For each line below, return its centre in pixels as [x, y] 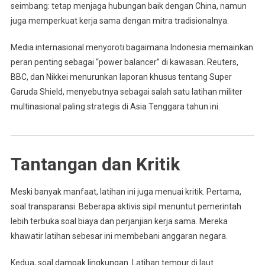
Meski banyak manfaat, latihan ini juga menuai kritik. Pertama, [126, 191]
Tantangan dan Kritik [95, 164]
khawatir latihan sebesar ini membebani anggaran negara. [119, 236]
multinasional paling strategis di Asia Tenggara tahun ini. [115, 106]
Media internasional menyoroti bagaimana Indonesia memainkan [132, 47]
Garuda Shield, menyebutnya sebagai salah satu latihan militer [126, 91]
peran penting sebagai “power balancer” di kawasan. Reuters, [124, 62]
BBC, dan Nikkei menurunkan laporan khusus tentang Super [121, 77]
